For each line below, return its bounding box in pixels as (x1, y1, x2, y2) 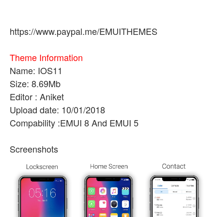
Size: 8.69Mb (10, 77, 61, 90)
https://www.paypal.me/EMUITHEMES (10, 25, 157, 37)
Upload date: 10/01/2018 (10, 103, 105, 116)
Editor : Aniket (10, 90, 64, 103)
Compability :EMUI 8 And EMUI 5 (10, 116, 139, 129)
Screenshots (10, 142, 58, 155)
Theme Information (10, 51, 83, 63)
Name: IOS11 (10, 64, 62, 77)
